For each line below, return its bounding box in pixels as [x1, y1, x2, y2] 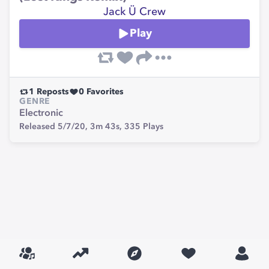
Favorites [84, 88, 124, 96]
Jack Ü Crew [103, 7, 166, 17]
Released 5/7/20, [19, 122, 90, 131]
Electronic [19, 109, 63, 118]
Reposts [34, 88, 69, 96]
